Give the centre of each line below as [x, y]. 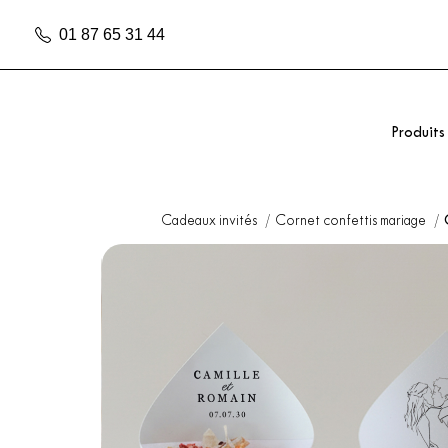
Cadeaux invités [210, 221]
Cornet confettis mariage [351, 221]
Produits [418, 133]
